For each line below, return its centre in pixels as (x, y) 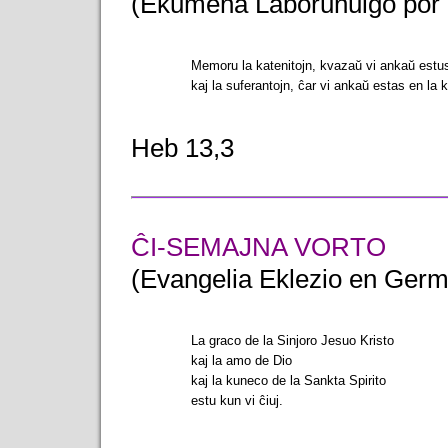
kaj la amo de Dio (242, 361)
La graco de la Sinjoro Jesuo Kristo (293, 341)
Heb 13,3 (183, 148)
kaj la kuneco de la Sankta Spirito (289, 381)
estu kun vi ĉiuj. (237, 401)
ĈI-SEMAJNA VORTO (259, 247)
